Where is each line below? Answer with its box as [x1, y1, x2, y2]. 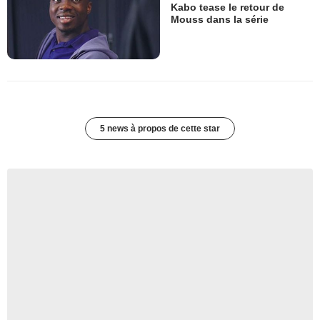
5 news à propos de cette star [100, 123, 220, 134]
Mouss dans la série [171, 14, 269, 26]
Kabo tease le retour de [171, 1, 284, 14]
